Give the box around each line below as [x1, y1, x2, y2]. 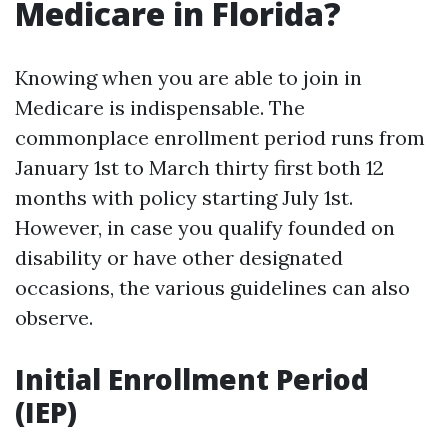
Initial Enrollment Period [15, 360, 369, 398]
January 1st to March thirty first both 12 [15, 155, 384, 180]
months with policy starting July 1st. [15, 185, 353, 210]
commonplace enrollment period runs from [15, 125, 425, 150]
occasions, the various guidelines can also [15, 275, 410, 300]
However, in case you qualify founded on [15, 215, 395, 240]
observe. [15, 305, 93, 330]
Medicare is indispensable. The [15, 95, 305, 120]
